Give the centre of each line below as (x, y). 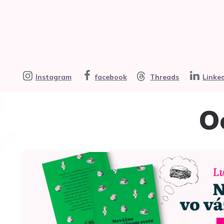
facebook (111, 77)
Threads (165, 77)
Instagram (53, 77)
